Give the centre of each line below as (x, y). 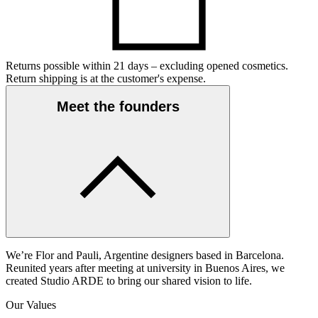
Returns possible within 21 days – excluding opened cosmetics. (147, 65)
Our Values (31, 305)
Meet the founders (118, 107)
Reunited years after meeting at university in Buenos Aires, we (145, 268)
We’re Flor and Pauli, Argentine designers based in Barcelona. (145, 255)
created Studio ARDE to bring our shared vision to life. (129, 280)
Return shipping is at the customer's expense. (106, 78)
